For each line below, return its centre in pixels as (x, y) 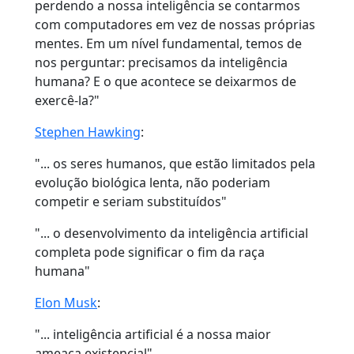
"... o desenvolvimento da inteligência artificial (171, 233)
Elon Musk (66, 302)
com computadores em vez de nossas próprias (175, 24)
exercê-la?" (67, 100)
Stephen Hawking (88, 132)
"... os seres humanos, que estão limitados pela (175, 163)
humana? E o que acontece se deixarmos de (166, 81)
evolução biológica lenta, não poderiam (153, 182)
